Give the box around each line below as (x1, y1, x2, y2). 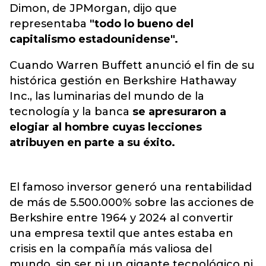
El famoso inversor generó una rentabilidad (9, 180, 252, 194)
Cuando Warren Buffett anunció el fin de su (9, 59, 255, 72)
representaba (9, 17, 90, 30)
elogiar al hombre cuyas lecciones (9, 121, 202, 134)
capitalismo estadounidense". (9, 33, 178, 46)
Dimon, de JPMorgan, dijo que (9, 2, 177, 15)
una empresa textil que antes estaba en (9, 227, 233, 240)
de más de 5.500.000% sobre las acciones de (9, 196, 254, 209)
